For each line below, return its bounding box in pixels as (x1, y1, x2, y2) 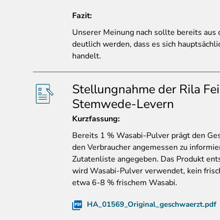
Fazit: (72, 10, 92, 22)
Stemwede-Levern (72, 96, 174, 113)
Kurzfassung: (72, 113, 120, 125)
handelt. (72, 51, 101, 62)
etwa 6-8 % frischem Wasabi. (72, 177, 177, 189)
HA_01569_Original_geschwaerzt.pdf (87, 199, 216, 210)
